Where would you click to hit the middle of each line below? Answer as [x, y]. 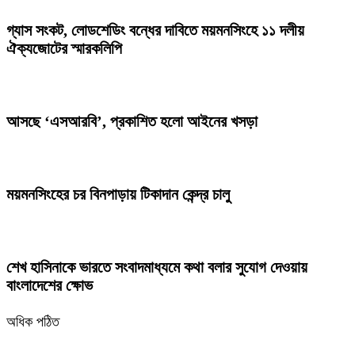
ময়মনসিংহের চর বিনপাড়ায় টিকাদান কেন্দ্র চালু [118, 195]
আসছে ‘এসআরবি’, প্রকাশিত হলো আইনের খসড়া [132, 122]
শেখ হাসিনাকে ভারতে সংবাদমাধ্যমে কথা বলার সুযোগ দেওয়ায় [157, 267]
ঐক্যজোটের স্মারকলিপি [64, 49]
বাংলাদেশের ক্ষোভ [50, 286]
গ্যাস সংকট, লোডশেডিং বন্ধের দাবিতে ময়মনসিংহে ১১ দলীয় [155, 31]
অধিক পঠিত [33, 322]
